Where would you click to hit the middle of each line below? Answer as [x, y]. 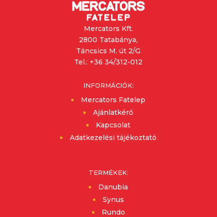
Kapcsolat [113, 125]
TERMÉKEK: [108, 173]
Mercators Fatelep [113, 100]
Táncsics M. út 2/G [108, 51]
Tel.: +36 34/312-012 [108, 62]
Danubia [113, 187]
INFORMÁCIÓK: [108, 85]
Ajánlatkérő [113, 113]
